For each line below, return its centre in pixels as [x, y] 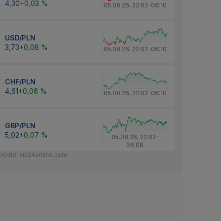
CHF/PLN [20, 81]
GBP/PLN [20, 125]
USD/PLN [20, 37]
